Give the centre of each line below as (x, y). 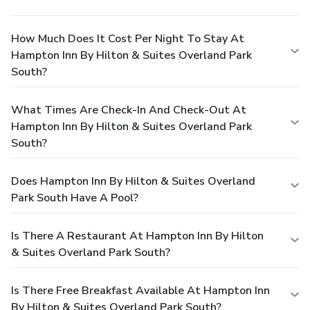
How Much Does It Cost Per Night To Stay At (128, 38)
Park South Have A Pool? (75, 198)
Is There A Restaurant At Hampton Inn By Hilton (137, 236)
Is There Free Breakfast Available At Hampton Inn (140, 290)
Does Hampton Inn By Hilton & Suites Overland (133, 181)
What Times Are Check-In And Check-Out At (129, 110)
